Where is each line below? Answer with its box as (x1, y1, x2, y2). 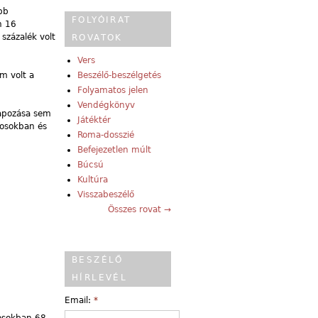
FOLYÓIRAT (72, 15, 131, 26)
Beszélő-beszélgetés (77, 70, 161, 81)
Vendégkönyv (77, 100, 135, 111)
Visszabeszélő (77, 190, 134, 200)
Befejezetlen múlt (77, 145, 151, 155)
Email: (65, 295, 94, 306)
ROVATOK (72, 33, 123, 43)
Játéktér (77, 115, 111, 126)
